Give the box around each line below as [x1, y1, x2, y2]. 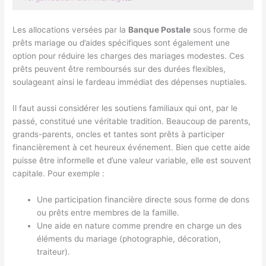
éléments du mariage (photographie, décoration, [37, 234, 221, 244]
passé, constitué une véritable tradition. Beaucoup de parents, [12, 116, 251, 126]
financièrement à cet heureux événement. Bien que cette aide [12, 142, 251, 153]
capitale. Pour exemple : [12, 169, 105, 179]
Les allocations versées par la [12, 25, 129, 35]
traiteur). [37, 247, 71, 257]
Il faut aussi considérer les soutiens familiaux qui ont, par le [12, 103, 238, 113]
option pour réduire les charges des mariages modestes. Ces [12, 51, 245, 61]
